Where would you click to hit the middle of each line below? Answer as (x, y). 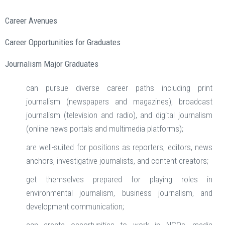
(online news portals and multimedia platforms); (105, 129)
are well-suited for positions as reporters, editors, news (119, 147)
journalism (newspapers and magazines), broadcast (119, 102)
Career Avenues (31, 21)
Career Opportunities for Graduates (63, 42)
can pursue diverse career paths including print (119, 88)
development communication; (75, 207)
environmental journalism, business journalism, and (119, 193)
